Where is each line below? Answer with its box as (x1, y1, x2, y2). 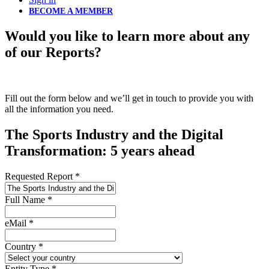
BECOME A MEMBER (29, 7, 113, 16)
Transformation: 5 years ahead (5, 142, 195, 159)
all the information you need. (5, 103, 113, 114)
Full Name (5, 194, 45, 205)
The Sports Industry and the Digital (5, 126, 223, 142)
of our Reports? (5, 44, 101, 60)
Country (5, 241, 36, 252)
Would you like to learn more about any (5, 28, 250, 44)
